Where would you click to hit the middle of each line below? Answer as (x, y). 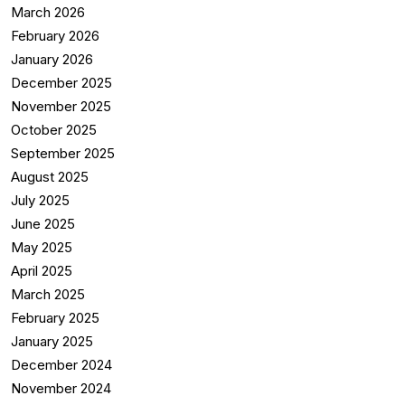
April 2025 (42, 271)
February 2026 (55, 36)
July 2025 (40, 201)
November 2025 (61, 107)
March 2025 (48, 295)
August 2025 (50, 177)
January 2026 (52, 60)
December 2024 (61, 365)
